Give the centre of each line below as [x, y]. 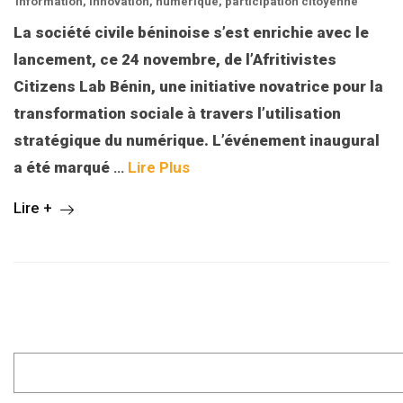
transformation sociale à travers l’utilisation [177, 114]
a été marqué [63, 168]
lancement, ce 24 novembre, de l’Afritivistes [175, 60]
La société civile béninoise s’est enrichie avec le [191, 33]
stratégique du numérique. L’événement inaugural [197, 141]
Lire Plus [159, 168]
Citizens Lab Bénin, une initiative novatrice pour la [198, 87]
